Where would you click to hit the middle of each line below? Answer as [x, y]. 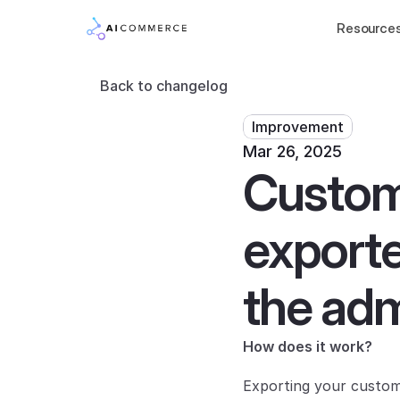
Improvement [298, 127]
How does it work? [308, 346]
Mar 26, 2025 [292, 151]
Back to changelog [164, 86]
